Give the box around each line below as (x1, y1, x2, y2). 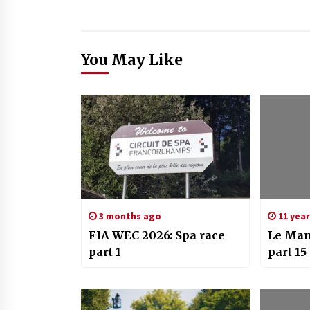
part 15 (267, 245, 307, 259)
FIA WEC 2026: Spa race (89, 228, 225, 243)
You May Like (81, 51, 183, 70)
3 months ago (97, 210, 161, 223)
